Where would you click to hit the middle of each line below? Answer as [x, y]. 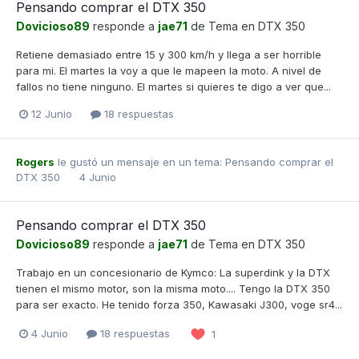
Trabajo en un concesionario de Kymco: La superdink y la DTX [173, 272]
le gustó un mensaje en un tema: [140, 161]
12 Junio [52, 113]
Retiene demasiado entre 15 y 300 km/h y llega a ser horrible [169, 54]
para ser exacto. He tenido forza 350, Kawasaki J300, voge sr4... [179, 304]
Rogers [35, 161]
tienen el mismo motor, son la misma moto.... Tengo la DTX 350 [173, 288]
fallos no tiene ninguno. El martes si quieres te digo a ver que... [173, 86]
